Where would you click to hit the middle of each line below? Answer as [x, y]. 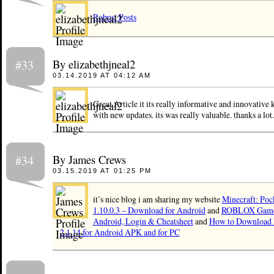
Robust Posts [114, 17]
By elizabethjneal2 [94, 64]
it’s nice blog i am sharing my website [157, 199]
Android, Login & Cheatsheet [143, 221]
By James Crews [89, 160]
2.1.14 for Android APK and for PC [120, 232]
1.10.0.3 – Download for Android [149, 210]
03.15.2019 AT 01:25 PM [102, 171]
